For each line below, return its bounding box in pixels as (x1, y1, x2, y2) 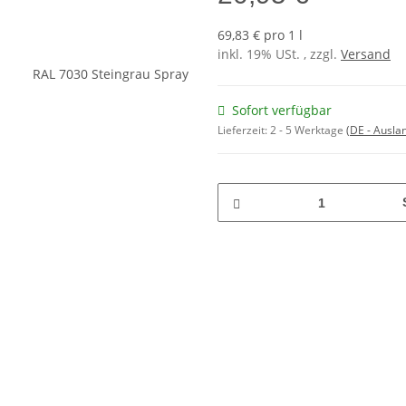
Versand (341, 45, 391, 63)
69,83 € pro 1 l (217, 26, 303, 44)
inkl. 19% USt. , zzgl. (217, 45, 341, 63)
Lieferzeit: (217, 122, 270, 139)
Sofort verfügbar (232, 101, 332, 120)
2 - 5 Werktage (270, 122, 346, 139)
